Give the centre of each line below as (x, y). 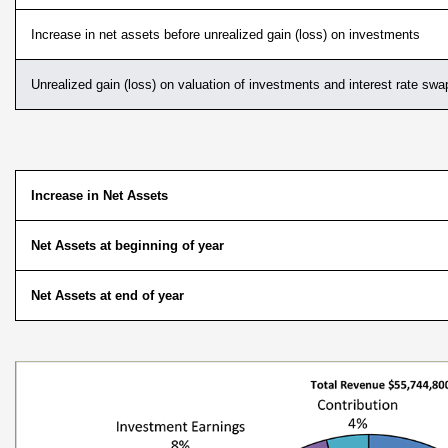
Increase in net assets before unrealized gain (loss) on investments (225, 34)
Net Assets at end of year (107, 295)
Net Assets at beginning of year (127, 245)
